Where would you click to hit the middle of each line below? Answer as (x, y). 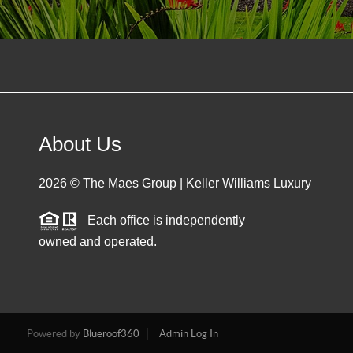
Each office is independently (161, 220)
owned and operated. (97, 241)
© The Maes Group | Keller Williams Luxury (189, 183)
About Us (80, 144)
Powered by (54, 334)
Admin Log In (188, 334)
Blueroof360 (111, 334)
